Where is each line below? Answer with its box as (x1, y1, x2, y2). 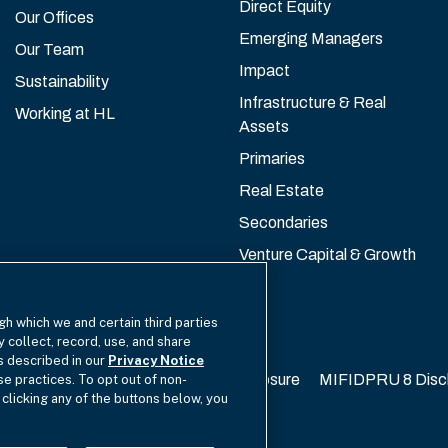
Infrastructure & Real (239, 93, 386, 111)
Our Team (15, 40, 84, 58)
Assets (239, 117, 289, 135)
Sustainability (15, 72, 109, 90)
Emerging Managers (239, 29, 383, 47)
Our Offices (15, 8, 94, 26)
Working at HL (15, 104, 115, 122)
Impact (239, 61, 290, 79)
